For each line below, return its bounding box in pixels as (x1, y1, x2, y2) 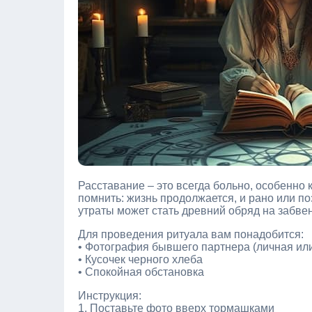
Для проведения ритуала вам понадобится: (78, 228, 304, 240)
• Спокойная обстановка (78, 266, 204, 278)
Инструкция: (78, 290, 141, 302)
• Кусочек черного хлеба (78, 253, 203, 265)
